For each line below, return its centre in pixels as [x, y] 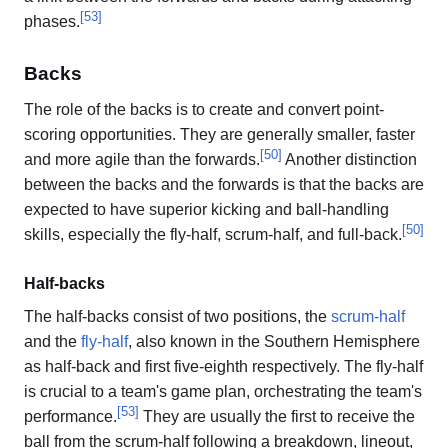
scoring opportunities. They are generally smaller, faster [219, 135]
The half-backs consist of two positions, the [177, 317]
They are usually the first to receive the [277, 417]
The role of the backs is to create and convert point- [204, 110]
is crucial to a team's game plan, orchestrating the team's [223, 392]
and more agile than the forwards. [142, 160]
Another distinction [349, 160]
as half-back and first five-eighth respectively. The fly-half [223, 367]
